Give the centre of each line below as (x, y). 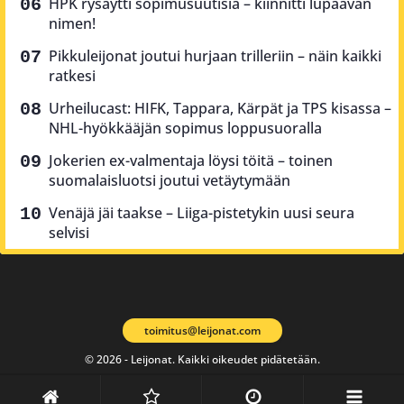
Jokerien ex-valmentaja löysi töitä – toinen (191, 161)
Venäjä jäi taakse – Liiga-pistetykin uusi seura (202, 213)
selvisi (69, 233)
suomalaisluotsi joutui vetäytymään (170, 181)
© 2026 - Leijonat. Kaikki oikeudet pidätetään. (202, 359)
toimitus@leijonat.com (202, 330)
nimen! (72, 24)
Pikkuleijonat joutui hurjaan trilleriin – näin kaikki (215, 56)
